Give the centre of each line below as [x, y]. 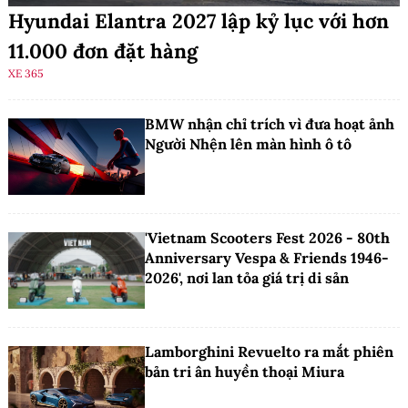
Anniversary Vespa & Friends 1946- [267, 258]
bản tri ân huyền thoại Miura [245, 372]
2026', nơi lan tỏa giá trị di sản [247, 278]
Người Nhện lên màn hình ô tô [248, 143]
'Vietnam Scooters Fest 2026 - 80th [210, 238]
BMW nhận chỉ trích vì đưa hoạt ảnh [270, 123]
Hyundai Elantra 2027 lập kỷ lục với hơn [199, 20]
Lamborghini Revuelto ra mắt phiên [269, 352]
